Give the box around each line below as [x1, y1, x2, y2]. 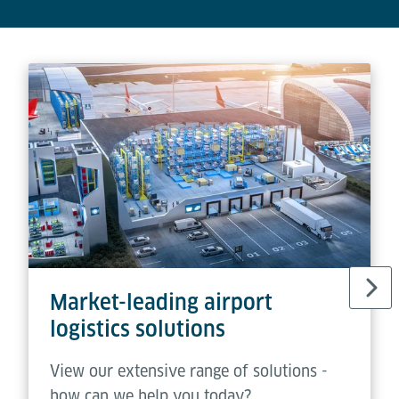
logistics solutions [50, 316, 225, 343]
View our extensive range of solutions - [50, 362, 328, 381]
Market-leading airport [50, 289, 273, 316]
